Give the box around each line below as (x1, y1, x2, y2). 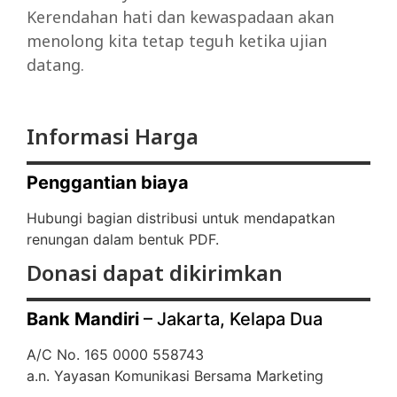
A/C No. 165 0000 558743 (27, 346, 204, 364)
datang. (27, 54, 84, 76)
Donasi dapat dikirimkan (27, 258, 283, 288)
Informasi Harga (27, 121, 198, 151)
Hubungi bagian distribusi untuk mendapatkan (27, 208, 335, 227)
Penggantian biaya (27, 171, 189, 193)
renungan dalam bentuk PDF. (27, 230, 219, 248)
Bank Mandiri (27, 308, 139, 331)
